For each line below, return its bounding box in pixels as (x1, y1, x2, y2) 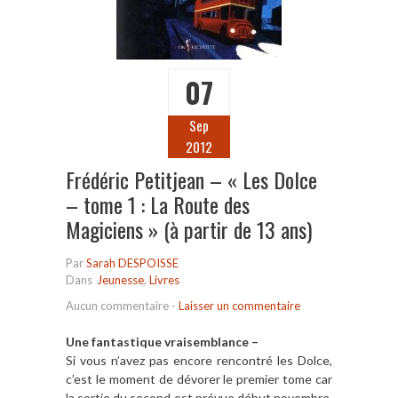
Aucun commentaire (66, 298, 169, 313)
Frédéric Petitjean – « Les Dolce (66, 163, 317, 195)
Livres (149, 272, 179, 287)
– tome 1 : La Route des (66, 187, 250, 220)
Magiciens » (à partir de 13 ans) (66, 212, 312, 245)
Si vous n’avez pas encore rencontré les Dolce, (66, 352, 332, 368)
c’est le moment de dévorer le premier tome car (66, 370, 332, 386)
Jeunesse (97, 272, 144, 287)
